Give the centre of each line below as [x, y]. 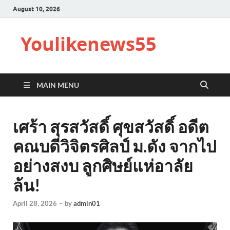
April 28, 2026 [35, 204]
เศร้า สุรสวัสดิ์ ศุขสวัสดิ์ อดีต [111, 127]
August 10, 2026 [36, 9]
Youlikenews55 [89, 44]
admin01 [87, 204]
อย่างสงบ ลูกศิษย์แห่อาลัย [103, 166]
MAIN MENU [58, 85]
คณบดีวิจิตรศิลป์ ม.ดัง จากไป [114, 146]
